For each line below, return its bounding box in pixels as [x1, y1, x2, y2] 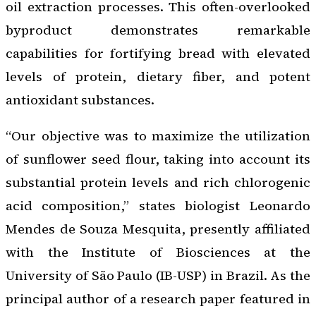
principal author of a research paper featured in [6, 290, 310, 308]
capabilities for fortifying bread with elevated [6, 44, 310, 62]
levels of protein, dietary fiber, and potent [6, 67, 310, 85]
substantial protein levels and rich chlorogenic [6, 174, 310, 192]
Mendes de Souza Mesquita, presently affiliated [6, 220, 310, 238]
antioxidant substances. [6, 90, 154, 109]
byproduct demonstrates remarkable [6, 20, 310, 39]
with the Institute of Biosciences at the [6, 243, 310, 262]
